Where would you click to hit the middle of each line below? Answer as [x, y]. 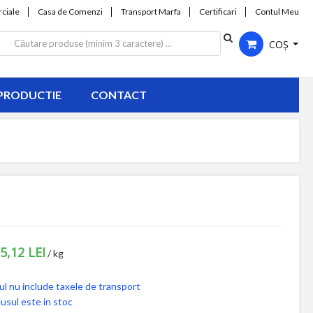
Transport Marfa [151, 12]
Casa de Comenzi [70, 12]
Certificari [218, 12]
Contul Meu [277, 12]
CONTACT [118, 95]
